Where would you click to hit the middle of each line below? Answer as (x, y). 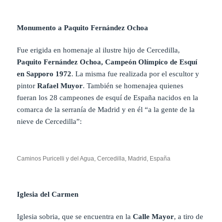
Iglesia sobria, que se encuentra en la (75, 217)
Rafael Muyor (60, 86)
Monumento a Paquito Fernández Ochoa (83, 28)
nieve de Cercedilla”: (50, 122)
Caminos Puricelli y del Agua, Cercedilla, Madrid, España (94, 159)
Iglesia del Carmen (48, 194)
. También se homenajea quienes (133, 86)
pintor (27, 86)
